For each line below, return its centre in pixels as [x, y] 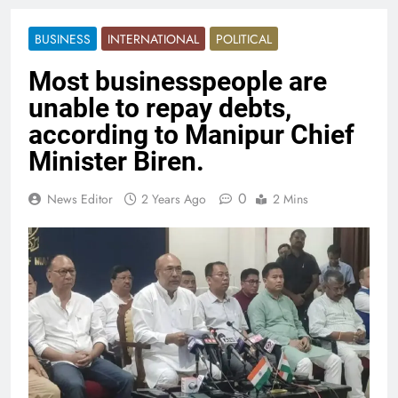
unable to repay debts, [160, 107]
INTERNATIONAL [153, 39]
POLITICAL [244, 39]
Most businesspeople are [178, 81]
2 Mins [291, 199]
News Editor [80, 199]
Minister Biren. [116, 161]
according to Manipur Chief [191, 134]
